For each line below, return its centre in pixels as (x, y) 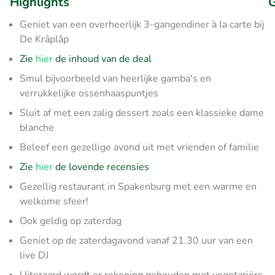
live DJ (34, 255)
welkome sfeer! (54, 201)
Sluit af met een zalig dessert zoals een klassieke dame (142, 113)
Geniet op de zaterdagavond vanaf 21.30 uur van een (136, 241)
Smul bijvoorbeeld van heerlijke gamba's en (115, 79)
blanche (37, 128)
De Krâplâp (44, 39)
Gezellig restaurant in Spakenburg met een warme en (138, 187)
